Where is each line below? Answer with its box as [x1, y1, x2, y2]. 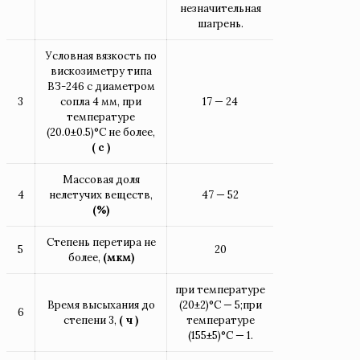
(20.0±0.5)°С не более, [47, 125, 155, 139]
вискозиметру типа [50, 63, 152, 78]
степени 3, [63, 313, 119, 327]
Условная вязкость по [45, 48, 157, 63]
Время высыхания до [47, 297, 155, 312]
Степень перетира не [46, 235, 156, 249]
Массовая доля [62, 172, 140, 186]
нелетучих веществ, [49, 187, 153, 202]
